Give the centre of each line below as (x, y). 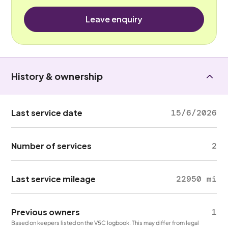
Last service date (47, 113)
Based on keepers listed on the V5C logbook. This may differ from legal (105, 222)
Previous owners (46, 212)
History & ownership (57, 76)
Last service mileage (54, 179)
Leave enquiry (114, 19)
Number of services (52, 146)
